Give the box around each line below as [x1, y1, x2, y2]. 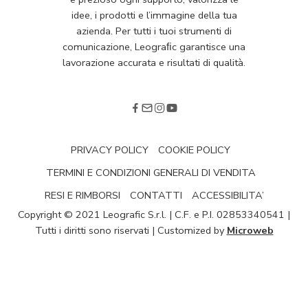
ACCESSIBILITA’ [191, 188, 264, 202]
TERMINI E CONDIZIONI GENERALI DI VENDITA [45, 165, 256, 179]
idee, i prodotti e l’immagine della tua [71, 8, 237, 22]
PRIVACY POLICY [71, 142, 148, 157]
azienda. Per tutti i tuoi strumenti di [76, 23, 232, 38]
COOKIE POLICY [158, 142, 230, 157]
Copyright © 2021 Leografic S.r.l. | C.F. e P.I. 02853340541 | [18, 207, 290, 221]
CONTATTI [129, 188, 182, 202]
